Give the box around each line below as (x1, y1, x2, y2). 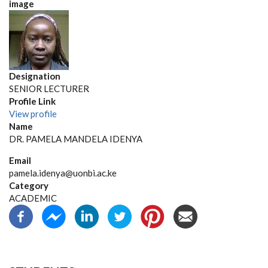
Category (9, 180, 48, 191)
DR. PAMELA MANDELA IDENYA (9, 133, 142, 144)
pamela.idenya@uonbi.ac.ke (9, 167, 117, 178)
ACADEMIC (9, 193, 57, 203)
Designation (9, 71, 60, 81)
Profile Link (9, 96, 56, 106)
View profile (9, 108, 57, 119)
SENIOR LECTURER (9, 83, 89, 94)
